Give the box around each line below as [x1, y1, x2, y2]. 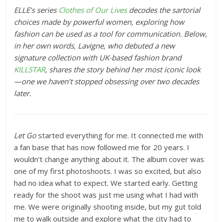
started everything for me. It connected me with [38, 130, 204, 140]
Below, [184, 29, 208, 39]
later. [14, 88, 32, 98]
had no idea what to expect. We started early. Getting [14, 178, 198, 188]
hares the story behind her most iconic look [53, 64, 201, 74]
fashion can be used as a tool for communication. [14, 29, 184, 39]
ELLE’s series [14, 5, 59, 15]
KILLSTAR [14, 64, 46, 74]
